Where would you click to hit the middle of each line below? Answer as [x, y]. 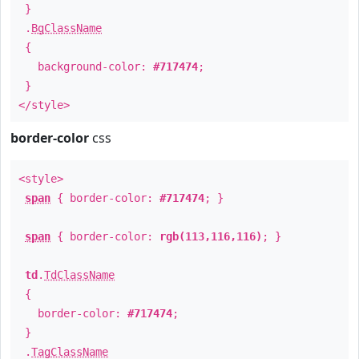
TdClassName [79, 275]
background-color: [86, 67]
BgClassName [67, 28]
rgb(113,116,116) [211, 236]
